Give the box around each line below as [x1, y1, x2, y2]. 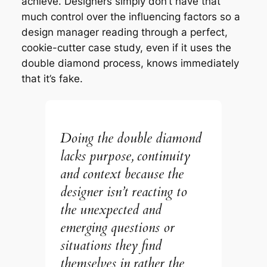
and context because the [60, 164, 184, 183]
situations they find [60, 235, 162, 254]
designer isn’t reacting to [60, 182, 188, 201]
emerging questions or [60, 218, 175, 237]
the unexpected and [60, 200, 162, 219]
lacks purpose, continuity [60, 146, 191, 165]
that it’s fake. [21, 72, 83, 85]
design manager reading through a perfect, [21, 26, 228, 38]
